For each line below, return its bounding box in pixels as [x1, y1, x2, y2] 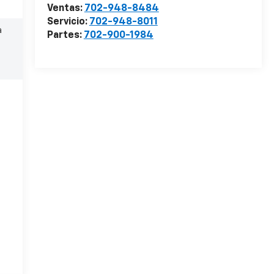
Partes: [46, 31, 84, 41]
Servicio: [46, 17, 89, 28]
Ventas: [46, 4, 84, 14]
